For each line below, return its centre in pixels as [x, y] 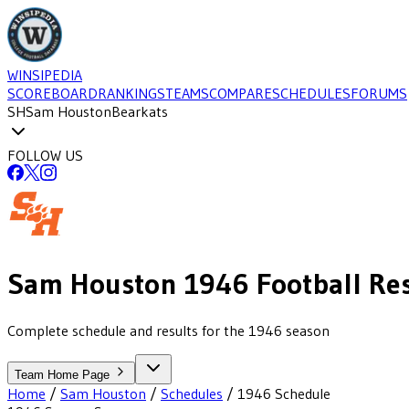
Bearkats [140, 111]
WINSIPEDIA [45, 75]
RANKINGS [131, 93]
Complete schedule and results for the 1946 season [168, 330]
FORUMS [379, 93]
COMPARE [241, 93]
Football [305, 284]
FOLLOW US [45, 155]
